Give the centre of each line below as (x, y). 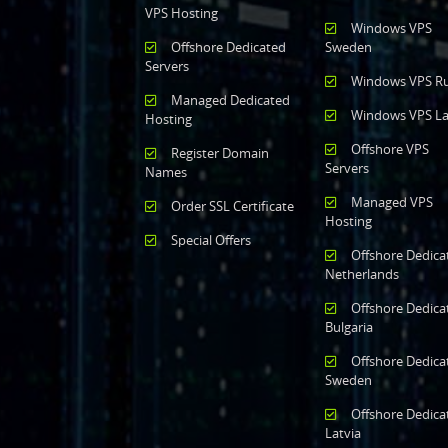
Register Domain (220, 152)
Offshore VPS (390, 148)
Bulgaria (349, 326)
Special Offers (211, 239)
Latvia (343, 432)
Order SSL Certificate (232, 205)
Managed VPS (392, 201)
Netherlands (362, 273)
